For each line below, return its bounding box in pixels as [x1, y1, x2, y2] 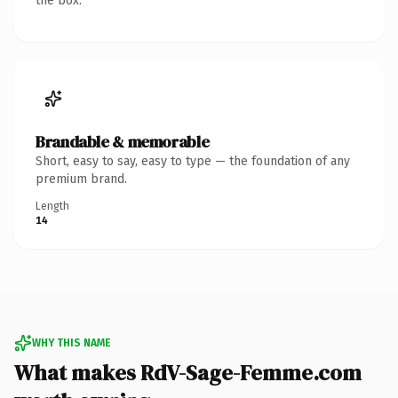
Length [36, 199, 69, 212]
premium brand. [36, 171, 127, 187]
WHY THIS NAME [32, 336, 110, 349]
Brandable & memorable [36, 130, 210, 153]
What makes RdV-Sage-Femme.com [14, 357, 362, 387]
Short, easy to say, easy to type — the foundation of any [36, 153, 350, 169]
